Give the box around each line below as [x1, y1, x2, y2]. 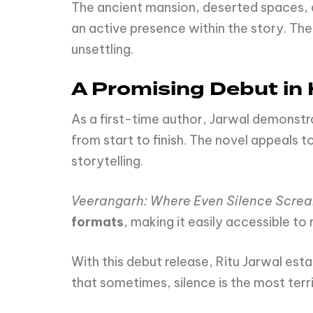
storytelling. [71, 152, 143, 169]
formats [71, 213, 124, 230]
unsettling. [71, 41, 133, 58]
